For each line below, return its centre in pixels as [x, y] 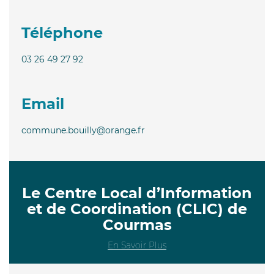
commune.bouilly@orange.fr [83, 130]
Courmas [137, 224]
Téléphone [62, 32]
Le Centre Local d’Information [137, 193]
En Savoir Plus [137, 245]
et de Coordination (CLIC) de [137, 209]
